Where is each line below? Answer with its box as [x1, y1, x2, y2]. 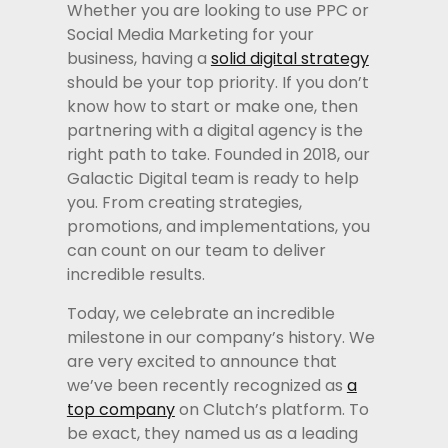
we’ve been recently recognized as [66, 373, 347, 397]
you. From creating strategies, [66, 191, 302, 215]
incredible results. [66, 263, 205, 287]
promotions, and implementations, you [66, 215, 370, 239]
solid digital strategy [210, 47, 369, 71]
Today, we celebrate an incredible [66, 301, 335, 325]
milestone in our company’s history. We [66, 325, 375, 349]
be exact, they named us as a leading [66, 421, 358, 445]
